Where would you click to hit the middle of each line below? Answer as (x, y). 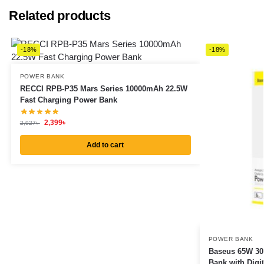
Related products (60, 15)
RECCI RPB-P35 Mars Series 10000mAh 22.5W (103, 88)
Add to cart (105, 145)
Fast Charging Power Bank (68, 100)
